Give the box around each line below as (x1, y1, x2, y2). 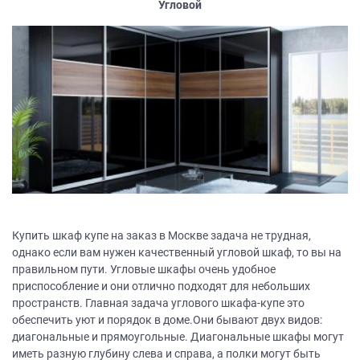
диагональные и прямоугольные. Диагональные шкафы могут (12, 330, 344, 344)
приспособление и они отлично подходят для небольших (12, 280, 310, 293)
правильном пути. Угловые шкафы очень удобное (12, 263, 276, 276)
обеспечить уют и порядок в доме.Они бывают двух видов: (12, 313, 322, 327)
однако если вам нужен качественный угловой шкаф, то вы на (12, 246, 342, 260)
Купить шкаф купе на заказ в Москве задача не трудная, (12, 229, 311, 243)
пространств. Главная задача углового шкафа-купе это (12, 297, 305, 310)
